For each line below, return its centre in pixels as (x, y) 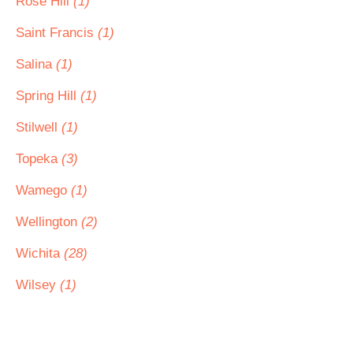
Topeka (39, 159)
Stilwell (39, 127)
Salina (36, 64)
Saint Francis (57, 33)
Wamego (43, 190)
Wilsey (38, 285)
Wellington (48, 222)
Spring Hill (48, 96)
